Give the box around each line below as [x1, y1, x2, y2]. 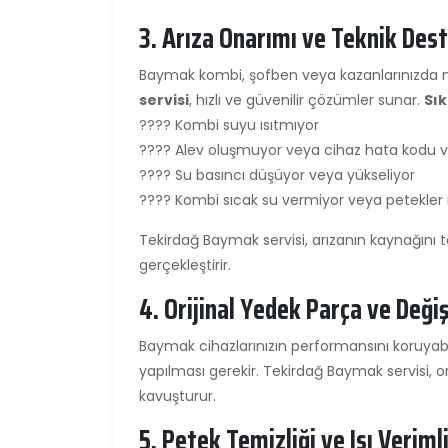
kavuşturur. [139, 385, 216, 406]
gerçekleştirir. [139, 254, 231, 275]
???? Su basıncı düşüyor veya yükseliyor [139, 164, 415, 185]
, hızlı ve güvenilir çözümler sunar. [189, 89, 424, 110]
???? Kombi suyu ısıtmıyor [139, 114, 319, 135]
